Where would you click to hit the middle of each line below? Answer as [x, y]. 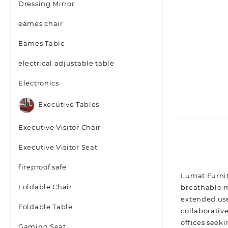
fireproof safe [42, 167]
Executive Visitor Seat [58, 147]
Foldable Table [46, 207]
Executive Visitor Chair [60, 127]
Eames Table [42, 43]
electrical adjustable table [66, 63]
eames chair [41, 23]
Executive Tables [69, 105]
